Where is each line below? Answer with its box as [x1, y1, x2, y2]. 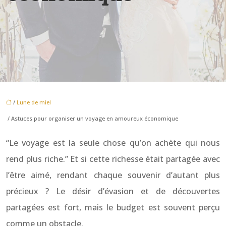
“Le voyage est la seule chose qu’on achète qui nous [6, 137, 220, 148]
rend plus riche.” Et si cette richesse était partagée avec [6, 153, 220, 164]
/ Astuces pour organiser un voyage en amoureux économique [6, 115, 178, 122]
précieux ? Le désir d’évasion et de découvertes [6, 186, 220, 197]
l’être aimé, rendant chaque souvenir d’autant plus [6, 169, 220, 181]
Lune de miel [17, 98, 51, 106]
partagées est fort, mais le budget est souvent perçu [6, 202, 220, 213]
